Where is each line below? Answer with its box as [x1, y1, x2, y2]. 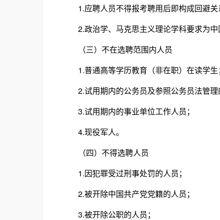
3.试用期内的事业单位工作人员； [62, 106, 194, 117]
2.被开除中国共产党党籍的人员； [62, 188, 194, 199]
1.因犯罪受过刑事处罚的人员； [62, 167, 187, 179]
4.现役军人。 [62, 126, 124, 137]
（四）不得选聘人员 [62, 147, 149, 158]
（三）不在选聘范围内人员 [62, 44, 172, 55]
